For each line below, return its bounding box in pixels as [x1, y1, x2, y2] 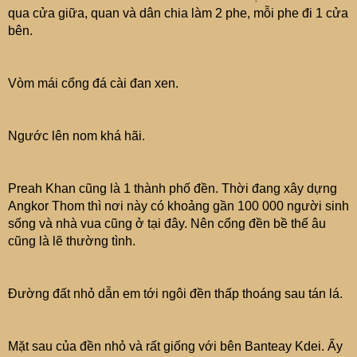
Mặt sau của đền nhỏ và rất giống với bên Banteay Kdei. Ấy [8, 339, 343, 353]
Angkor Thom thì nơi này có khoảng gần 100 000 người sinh [8, 199, 349, 213]
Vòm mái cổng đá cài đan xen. [8, 76, 178, 90]
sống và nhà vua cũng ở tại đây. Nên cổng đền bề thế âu [8, 217, 326, 230]
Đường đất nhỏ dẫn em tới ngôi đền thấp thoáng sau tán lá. [8, 287, 343, 300]
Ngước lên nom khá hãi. [8, 129, 145, 143]
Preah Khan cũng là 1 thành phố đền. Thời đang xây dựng [8, 182, 337, 195]
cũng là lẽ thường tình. [8, 234, 135, 248]
